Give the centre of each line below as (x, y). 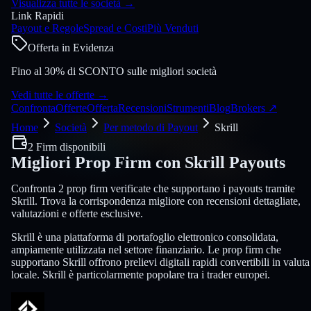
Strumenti (188, 108)
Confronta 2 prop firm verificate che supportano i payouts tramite (153, 188)
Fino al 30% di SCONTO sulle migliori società (114, 71)
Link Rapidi (37, 15)
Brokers (249, 108)
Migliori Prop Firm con (96, 162)
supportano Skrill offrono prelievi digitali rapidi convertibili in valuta (160, 262)
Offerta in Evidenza (71, 47)
